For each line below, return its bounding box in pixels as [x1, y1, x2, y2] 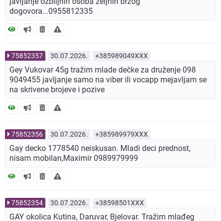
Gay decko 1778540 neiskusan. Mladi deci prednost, [9, 144, 190, 153]
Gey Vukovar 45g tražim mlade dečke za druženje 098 [9, 65, 196, 75]
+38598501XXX [95, 199, 144, 207]
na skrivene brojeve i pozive [9, 85, 105, 95]
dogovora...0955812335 [9, 6, 93, 16]
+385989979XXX [95, 130, 148, 139]
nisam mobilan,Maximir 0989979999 [9, 153, 138, 163]
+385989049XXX [95, 52, 148, 60]
